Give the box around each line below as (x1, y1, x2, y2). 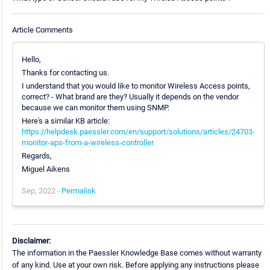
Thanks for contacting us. (21, 67, 109, 77)
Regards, (21, 151, 52, 160)
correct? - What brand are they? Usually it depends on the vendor (21, 92, 239, 101)
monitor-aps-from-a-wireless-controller (21, 137, 154, 147)
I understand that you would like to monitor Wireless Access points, (21, 81, 250, 90)
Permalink (61, 186, 96, 195)
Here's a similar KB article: (21, 116, 110, 125)
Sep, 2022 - (21, 186, 61, 195)
